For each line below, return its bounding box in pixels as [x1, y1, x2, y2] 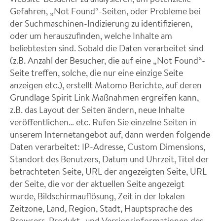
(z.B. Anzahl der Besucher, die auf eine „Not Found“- [10, 54, 205, 66]
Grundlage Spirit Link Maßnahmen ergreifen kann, [10, 91, 199, 103]
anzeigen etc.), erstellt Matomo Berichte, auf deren [10, 79, 202, 91]
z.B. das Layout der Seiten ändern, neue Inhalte [10, 104, 184, 115]
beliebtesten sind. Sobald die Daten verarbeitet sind [10, 42, 204, 54]
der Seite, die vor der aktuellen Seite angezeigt [10, 178, 184, 189]
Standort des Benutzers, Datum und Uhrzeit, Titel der [10, 153, 209, 165]
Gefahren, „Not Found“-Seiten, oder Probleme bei [10, 5, 200, 17]
